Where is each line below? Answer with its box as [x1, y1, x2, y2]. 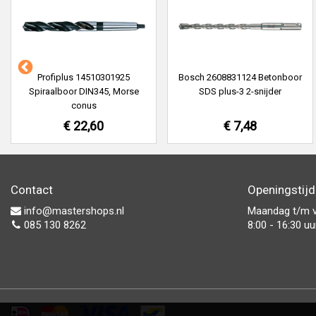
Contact [11, 183, 53, 197]
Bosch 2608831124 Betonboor [178, 72, 302, 83]
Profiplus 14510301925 [37, 72, 130, 83]
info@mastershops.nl [21, 205, 124, 217]
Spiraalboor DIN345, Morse [28, 86, 139, 97]
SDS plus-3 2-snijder [199, 86, 281, 97]
